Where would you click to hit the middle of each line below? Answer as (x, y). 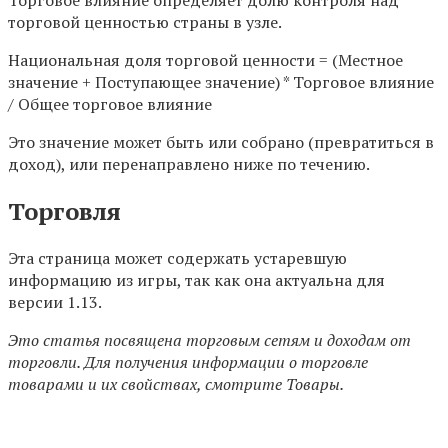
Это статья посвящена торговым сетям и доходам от (209, 339)
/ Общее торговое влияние (110, 104)
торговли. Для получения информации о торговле (188, 361)
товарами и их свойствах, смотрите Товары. (176, 383)
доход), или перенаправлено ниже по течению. (189, 164)
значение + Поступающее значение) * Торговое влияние (221, 82)
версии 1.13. (55, 301)
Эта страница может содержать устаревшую (177, 257)
